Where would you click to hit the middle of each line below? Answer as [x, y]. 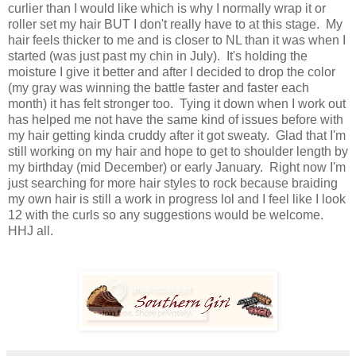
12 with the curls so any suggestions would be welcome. [166, 215]
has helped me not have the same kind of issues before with [176, 119]
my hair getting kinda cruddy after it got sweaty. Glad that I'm [177, 135]
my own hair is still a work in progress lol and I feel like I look [177, 199]
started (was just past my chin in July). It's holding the [158, 56]
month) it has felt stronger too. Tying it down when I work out [177, 103]
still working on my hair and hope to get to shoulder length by [178, 151]
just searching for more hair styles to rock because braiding [173, 183]
